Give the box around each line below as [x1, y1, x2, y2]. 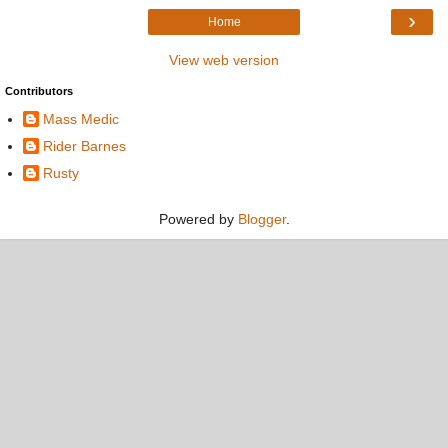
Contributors [5, 84, 73, 97]
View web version [169, 51, 279, 68]
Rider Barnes [43, 138, 126, 155]
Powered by [158, 211, 238, 228]
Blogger [237, 211, 286, 228]
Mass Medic [43, 111, 119, 128]
